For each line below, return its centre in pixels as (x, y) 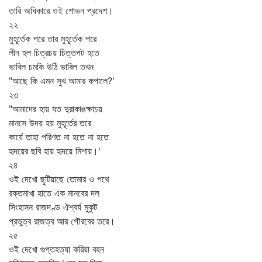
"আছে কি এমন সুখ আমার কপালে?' (62, 81)
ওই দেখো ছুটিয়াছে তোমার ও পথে (59, 179)
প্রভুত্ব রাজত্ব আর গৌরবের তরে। (62, 221)
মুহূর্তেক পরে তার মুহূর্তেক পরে (53, 39)
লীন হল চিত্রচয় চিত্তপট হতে (54, 53)
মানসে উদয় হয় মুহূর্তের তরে (50, 123)
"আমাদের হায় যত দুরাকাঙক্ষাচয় (56, 109)
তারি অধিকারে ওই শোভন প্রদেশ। (61, 11)
